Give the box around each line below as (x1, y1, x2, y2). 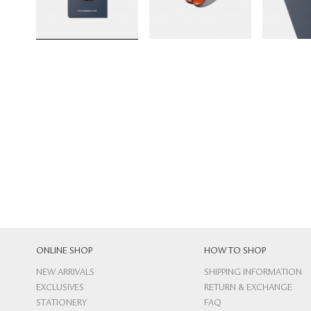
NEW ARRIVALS (36, 268, 94, 278)
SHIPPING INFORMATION (203, 268, 302, 278)
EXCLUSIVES (36, 283, 84, 293)
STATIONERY (36, 299, 87, 308)
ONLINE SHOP (36, 246, 92, 256)
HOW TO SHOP (203, 246, 266, 256)
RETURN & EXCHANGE (203, 283, 292, 293)
